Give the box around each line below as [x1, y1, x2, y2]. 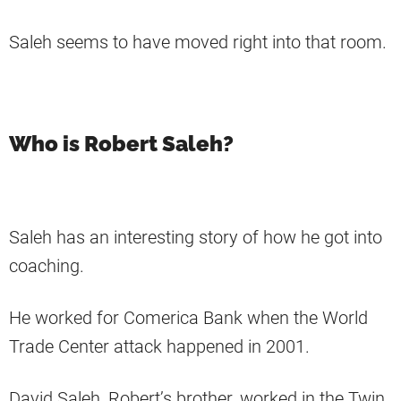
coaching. [9, 255, 84, 277]
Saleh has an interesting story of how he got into [9, 226, 382, 249]
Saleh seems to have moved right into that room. [9, 31, 387, 54]
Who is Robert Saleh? [9, 131, 234, 158]
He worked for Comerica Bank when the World [9, 307, 368, 329]
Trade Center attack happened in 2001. [9, 336, 310, 358]
